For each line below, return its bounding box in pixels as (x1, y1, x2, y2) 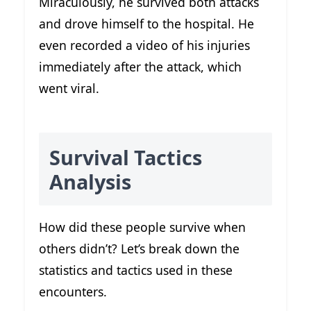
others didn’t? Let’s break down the (39, 239, 239, 257)
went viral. (39, 80, 99, 97)
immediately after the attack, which (39, 58, 242, 76)
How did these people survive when (39, 218, 246, 235)
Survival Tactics (49, 143, 202, 171)
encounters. (39, 283, 107, 300)
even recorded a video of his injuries (39, 37, 250, 54)
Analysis (49, 167, 131, 195)
